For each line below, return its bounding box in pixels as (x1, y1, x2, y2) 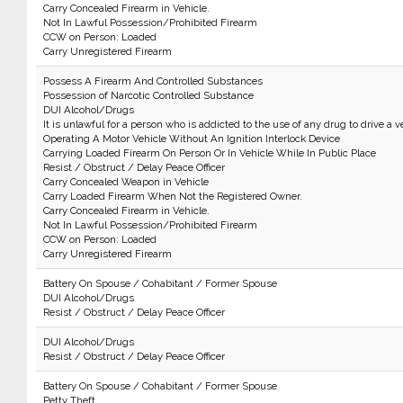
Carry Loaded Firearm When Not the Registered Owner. (42, 190, 302, 202)
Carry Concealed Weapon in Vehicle (42, 175, 209, 188)
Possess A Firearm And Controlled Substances (42, 75, 263, 87)
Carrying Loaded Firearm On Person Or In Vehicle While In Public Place (42, 147, 376, 159)
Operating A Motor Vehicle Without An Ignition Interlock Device (42, 132, 340, 145)
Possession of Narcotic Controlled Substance (42, 89, 254, 102)
